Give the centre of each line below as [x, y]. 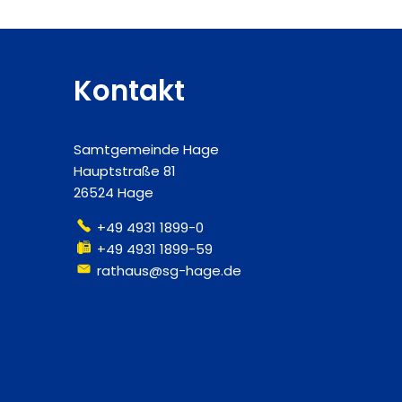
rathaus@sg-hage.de [170, 271]
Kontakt [129, 91]
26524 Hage [114, 192]
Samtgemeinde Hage [146, 149]
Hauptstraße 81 [125, 171]
